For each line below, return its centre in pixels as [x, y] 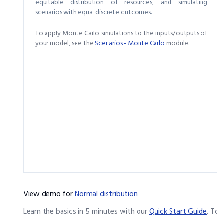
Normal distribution [106, 194]
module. [177, 43]
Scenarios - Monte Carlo [130, 43]
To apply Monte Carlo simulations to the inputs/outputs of [122, 34]
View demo [42, 194]
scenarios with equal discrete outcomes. [93, 12]
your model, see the [64, 43]
